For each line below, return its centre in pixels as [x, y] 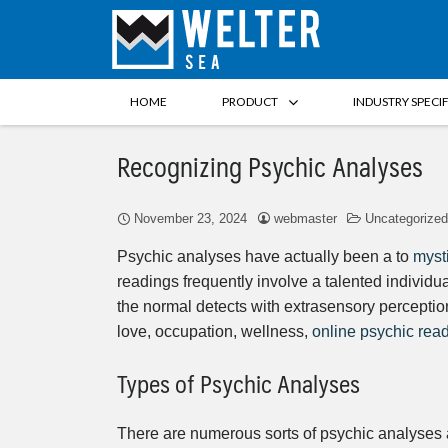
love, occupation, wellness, [214, 331]
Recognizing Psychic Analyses [270, 165]
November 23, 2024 [190, 218]
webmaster [305, 218]
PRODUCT [249, 101]
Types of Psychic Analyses [238, 382]
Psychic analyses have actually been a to [265, 256]
